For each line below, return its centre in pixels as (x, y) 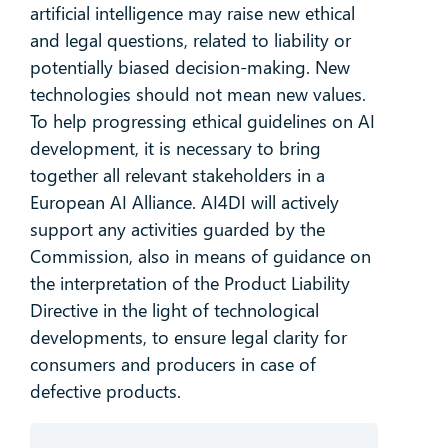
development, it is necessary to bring (175, 148)
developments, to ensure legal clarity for (188, 337)
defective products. (105, 391)
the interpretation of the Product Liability (189, 283)
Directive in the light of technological (174, 310)
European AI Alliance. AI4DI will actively (184, 202)
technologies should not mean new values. (197, 94)
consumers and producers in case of (172, 364)
